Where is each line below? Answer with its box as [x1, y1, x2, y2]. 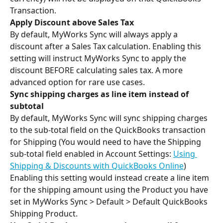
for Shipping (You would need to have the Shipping [10, 136, 203, 148]
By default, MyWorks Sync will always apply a [10, 29, 180, 40]
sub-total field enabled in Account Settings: [10, 148, 173, 160]
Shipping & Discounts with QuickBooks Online [10, 160, 184, 172]
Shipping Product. [10, 208, 78, 220]
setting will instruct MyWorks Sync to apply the [10, 53, 188, 64]
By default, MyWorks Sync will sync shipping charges [10, 112, 210, 124]
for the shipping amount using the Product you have [10, 184, 210, 196]
